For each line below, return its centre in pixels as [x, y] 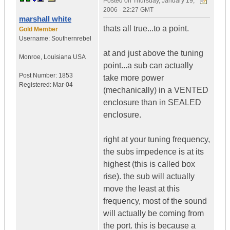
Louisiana [57, 57]
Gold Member [39, 30]
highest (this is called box [149, 164]
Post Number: [39, 76]
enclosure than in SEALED [152, 103]
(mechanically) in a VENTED [156, 90]
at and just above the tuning [153, 53]
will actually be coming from [154, 214]
